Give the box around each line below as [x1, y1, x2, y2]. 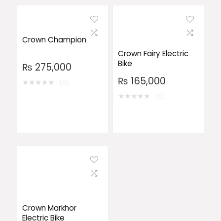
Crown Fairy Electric [117, 48, 188, 59]
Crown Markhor [22, 203, 76, 214]
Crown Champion [22, 35, 86, 45]
